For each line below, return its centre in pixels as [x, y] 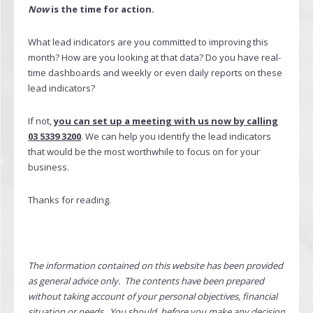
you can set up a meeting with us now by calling [166, 121]
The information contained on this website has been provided [155, 265]
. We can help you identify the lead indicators [176, 136]
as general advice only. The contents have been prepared [146, 281]
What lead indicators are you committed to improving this [148, 42]
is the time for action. [102, 9]
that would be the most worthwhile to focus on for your [144, 152]
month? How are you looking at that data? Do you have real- [154, 57]
